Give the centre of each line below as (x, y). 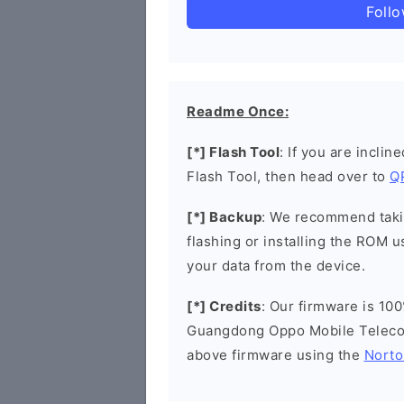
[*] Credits (224, 306)
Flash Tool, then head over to (288, 176)
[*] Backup (224, 217)
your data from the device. (276, 266)
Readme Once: (238, 111)
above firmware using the (275, 355)
